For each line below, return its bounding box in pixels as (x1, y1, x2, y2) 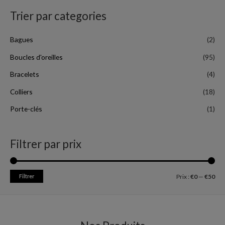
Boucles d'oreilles (10, 52, 63, 61)
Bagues (10, 35, 33, 44)
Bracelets (10, 70, 39, 79)
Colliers (10, 87, 33, 96)
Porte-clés (10, 104, 42, 114)
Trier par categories (10, 9, 106, 23)
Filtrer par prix (10, 137, 81, 151)
